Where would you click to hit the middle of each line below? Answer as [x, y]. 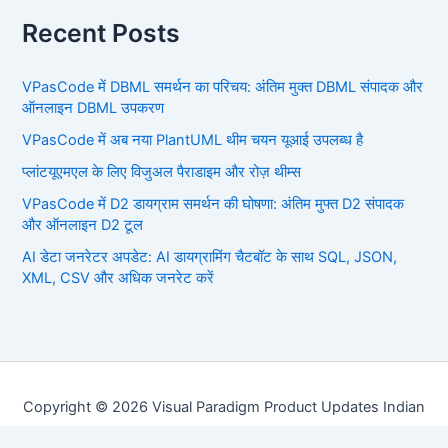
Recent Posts [101, 33]
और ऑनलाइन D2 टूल [83, 224]
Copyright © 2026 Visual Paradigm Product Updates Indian [224, 407]
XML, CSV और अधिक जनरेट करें [118, 277]
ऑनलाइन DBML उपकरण [93, 107]
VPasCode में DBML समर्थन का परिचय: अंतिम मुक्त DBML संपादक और [223, 86]
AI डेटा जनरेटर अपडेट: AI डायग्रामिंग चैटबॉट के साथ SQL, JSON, [210, 256]
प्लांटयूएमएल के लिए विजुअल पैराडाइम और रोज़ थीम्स [162, 171]
